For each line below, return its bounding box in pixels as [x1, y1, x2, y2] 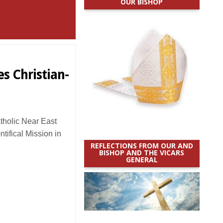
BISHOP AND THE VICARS [99, 148, 185, 157]
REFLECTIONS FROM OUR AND [90, 141, 193, 150]
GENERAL [125, 155, 158, 164]
